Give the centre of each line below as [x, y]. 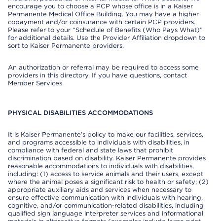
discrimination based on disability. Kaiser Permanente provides [107, 158]
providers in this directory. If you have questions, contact [97, 75]
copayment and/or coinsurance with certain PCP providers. [102, 22]
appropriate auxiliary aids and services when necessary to [100, 190]
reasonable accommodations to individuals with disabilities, [101, 166]
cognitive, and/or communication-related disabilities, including [106, 205]
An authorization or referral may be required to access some [103, 67]
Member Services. [36, 83]
